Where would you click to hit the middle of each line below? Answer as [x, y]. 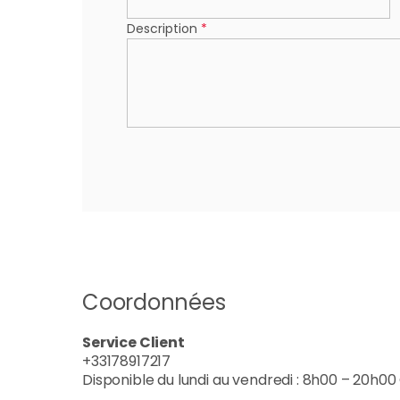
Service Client [133, 343]
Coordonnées [154, 303]
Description [164, 29]
